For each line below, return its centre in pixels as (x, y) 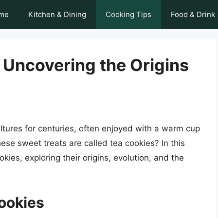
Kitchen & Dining (57, 14)
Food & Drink (193, 14)
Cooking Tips (128, 14)
